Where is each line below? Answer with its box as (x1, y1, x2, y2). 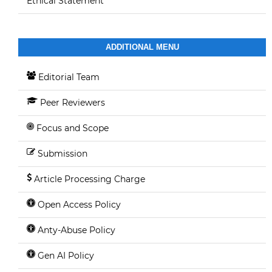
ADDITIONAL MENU (105, 42, 179, 52)
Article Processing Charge (33, 174, 145, 185)
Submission (37, 148, 87, 159)
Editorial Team (38, 72, 100, 83)
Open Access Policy (37, 199, 121, 210)
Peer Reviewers (39, 97, 105, 108)
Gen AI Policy (37, 250, 94, 261)
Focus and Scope (36, 123, 109, 134)
